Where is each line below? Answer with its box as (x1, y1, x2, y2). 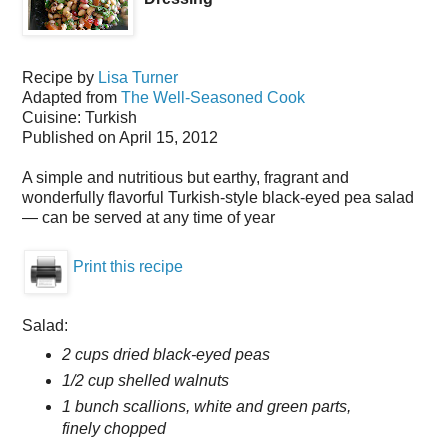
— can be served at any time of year (22, 208, 275, 226)
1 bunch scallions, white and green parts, (61, 397, 351, 415)
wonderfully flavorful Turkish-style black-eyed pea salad (22, 188, 414, 206)
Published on (22, 128, 119, 146)
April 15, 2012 (119, 128, 218, 146)
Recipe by (22, 68, 98, 86)
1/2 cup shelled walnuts (61, 371, 229, 389)
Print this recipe (73, 257, 183, 275)
